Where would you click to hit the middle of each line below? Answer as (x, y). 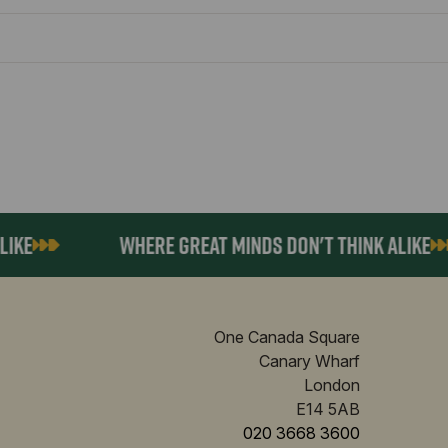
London (332, 385)
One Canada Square (287, 337)
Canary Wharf (309, 361)
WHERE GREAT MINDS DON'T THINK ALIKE (250, 245)
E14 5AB (328, 409)
